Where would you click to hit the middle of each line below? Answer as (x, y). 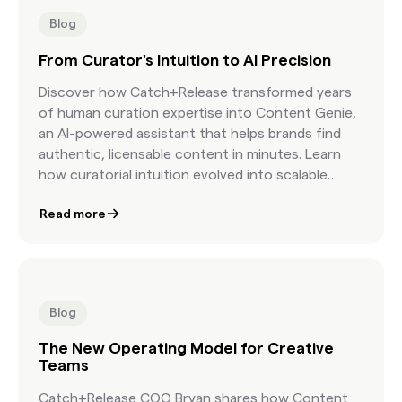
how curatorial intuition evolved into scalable (184, 175)
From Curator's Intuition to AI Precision (185, 59)
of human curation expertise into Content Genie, (198, 113)
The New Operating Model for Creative (187, 348)
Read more (73, 214)
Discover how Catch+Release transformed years (196, 92)
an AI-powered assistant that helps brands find (190, 134)
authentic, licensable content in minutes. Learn (190, 154)
